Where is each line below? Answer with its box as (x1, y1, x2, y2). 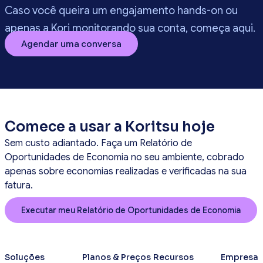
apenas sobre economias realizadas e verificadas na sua (5, 166, 247, 178)
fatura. (5, 180, 33, 192)
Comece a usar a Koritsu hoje (5, 118, 215, 136)
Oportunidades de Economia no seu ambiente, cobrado (5, 151, 244, 164)
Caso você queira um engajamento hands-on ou (5, 4, 238, 18)
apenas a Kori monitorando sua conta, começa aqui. (5, 22, 255, 35)
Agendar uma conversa (21, 38, 122, 50)
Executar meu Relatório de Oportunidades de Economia (21, 205, 241, 216)
